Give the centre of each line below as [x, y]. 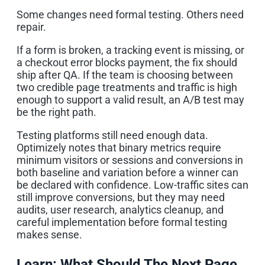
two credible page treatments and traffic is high [127, 87]
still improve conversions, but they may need [121, 197]
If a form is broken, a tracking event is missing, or [130, 50]
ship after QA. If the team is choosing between [125, 75]
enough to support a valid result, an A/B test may [130, 99]
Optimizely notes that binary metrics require [119, 147]
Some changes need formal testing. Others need [130, 14]
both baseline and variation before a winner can [127, 172]
